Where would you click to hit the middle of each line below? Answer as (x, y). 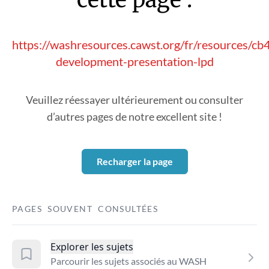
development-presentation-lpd (134, 61)
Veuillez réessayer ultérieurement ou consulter (134, 100)
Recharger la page (134, 161)
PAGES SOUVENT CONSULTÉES (85, 209)
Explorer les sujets (92, 247)
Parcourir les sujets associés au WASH (128, 261)
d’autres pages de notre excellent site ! (134, 116)
